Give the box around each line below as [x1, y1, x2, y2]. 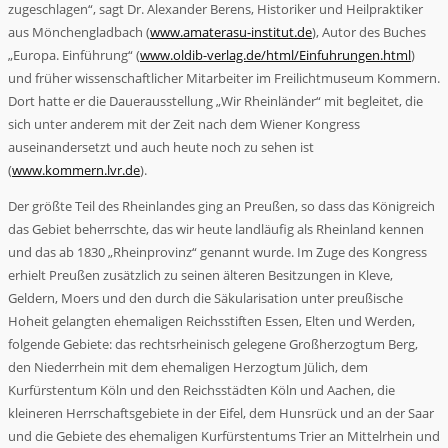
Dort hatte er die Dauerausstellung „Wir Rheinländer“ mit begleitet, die [8, 91, 423, 110]
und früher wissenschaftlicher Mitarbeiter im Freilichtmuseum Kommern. [8, 68, 440, 87]
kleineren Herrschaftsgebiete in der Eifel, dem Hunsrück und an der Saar [8, 403, 434, 422]
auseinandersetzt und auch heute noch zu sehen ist [8, 137, 314, 156]
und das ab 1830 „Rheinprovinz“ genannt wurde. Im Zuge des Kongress [8, 242, 427, 261]
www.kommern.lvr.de [12, 160, 140, 179]
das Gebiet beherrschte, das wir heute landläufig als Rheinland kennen [8, 219, 424, 238]
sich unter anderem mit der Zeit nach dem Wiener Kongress [8, 114, 360, 133]
